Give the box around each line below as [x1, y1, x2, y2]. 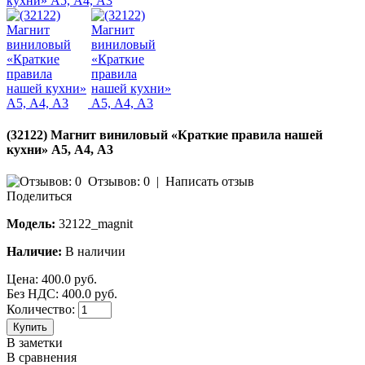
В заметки [7, 336, 63, 350]
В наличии [65, 244, 125, 259]
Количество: [7, 302, 75, 317]
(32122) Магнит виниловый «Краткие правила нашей [7, 127, 323, 142]
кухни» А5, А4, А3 [7, 142, 113, 156]
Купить [13, 321, 47, 334]
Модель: [7, 217, 55, 231]
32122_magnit [55, 217, 133, 231]
